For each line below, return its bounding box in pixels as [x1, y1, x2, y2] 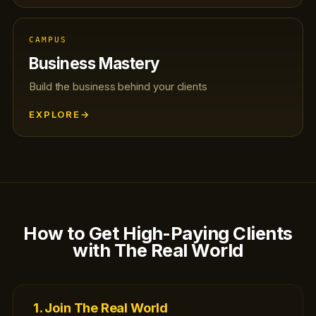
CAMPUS [29, 35, 67, 44]
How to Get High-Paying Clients [23, 222, 293, 244]
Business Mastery [29, 54, 159, 73]
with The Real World [73, 239, 243, 261]
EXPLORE [29, 109, 80, 120]
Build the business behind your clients [29, 80, 207, 93]
